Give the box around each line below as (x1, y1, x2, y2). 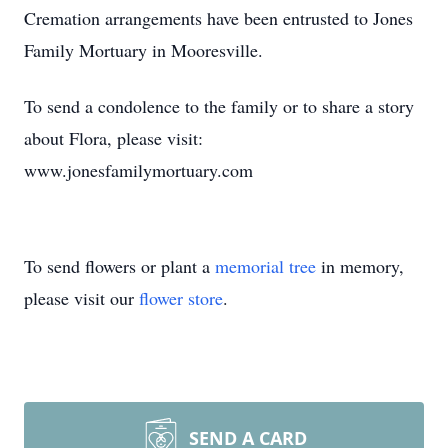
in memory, (316, 254, 404, 278)
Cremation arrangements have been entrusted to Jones (24, 6, 413, 30)
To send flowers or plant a (24, 254, 215, 278)
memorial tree (215, 254, 316, 278)
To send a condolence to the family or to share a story (24, 94, 414, 118)
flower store (139, 286, 223, 310)
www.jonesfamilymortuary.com (24, 158, 253, 182)
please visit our (24, 286, 139, 310)
